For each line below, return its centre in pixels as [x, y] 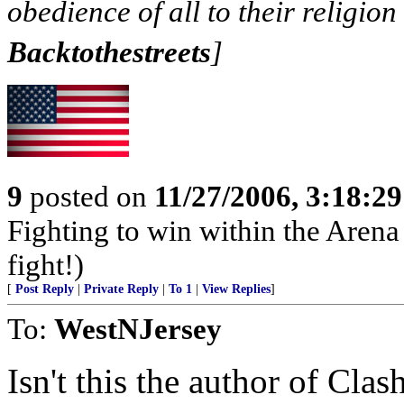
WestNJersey [138, 329]
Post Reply [45, 289]
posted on [88, 196]
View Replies [236, 289]
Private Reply [121, 289]
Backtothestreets [109, 52]
